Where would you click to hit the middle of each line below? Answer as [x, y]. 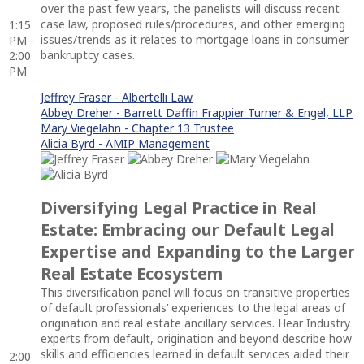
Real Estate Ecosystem [132, 273]
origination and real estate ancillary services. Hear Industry [195, 323]
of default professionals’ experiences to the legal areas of [193, 307]
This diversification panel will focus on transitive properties [195, 292]
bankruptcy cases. [88, 54]
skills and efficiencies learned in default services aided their [195, 353]
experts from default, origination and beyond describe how [196, 338]
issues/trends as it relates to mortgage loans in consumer [195, 39]
